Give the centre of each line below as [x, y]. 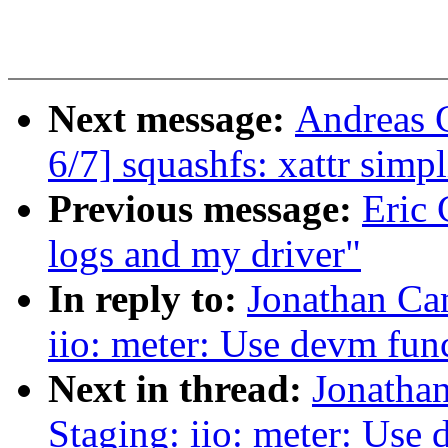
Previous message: [205, 209]
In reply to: [147, 299]
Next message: [171, 119]
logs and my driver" [204, 254]
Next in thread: [180, 389]
